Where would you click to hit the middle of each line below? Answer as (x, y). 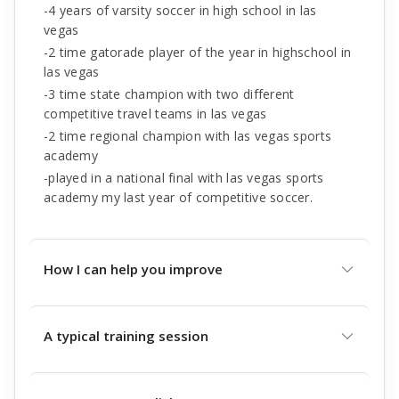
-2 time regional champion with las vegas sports (188, 136)
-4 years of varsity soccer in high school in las (180, 10)
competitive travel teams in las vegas (155, 114)
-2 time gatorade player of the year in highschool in (198, 52)
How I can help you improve (133, 269)
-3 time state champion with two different (169, 94)
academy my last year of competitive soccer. (179, 197)
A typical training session (126, 336)
